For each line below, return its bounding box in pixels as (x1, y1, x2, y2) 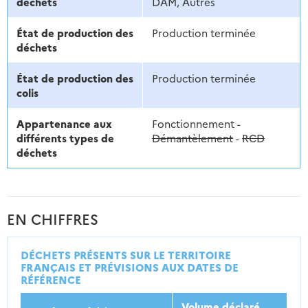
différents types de (16, 130, 114, 145)
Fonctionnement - (151, 115, 241, 131)
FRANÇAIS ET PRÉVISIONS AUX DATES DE (20, 259, 239, 274)
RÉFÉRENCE (20, 272, 81, 287)
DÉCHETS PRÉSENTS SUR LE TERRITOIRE (20, 247, 231, 262)
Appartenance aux (16, 115, 112, 131)
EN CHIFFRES (7, 208, 98, 228)
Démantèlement (151, 130, 233, 145)
